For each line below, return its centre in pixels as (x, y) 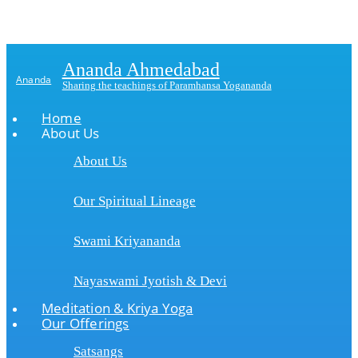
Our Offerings (86, 323)
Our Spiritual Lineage (135, 201)
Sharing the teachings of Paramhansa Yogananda (167, 85)
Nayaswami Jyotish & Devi (150, 281)
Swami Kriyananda (127, 241)
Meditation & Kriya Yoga (117, 308)
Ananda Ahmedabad (141, 70)
